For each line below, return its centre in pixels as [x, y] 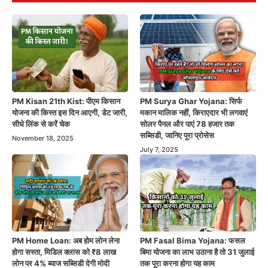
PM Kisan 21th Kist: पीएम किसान [66, 101]
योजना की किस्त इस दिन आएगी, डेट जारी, [70, 112]
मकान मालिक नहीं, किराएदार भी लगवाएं [194, 112]
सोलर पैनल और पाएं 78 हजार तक [187, 124]
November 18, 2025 [43, 138]
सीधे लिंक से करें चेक [41, 124]
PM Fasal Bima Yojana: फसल [193, 240]
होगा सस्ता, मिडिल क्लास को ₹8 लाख [64, 252]
